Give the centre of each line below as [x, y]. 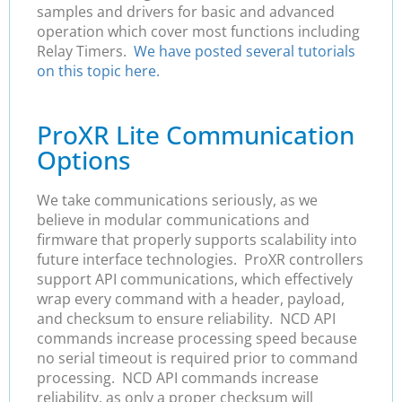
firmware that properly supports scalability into [197, 240]
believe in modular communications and [173, 220]
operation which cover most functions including [198, 31]
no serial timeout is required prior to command [197, 358]
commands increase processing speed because [197, 339]
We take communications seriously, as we [177, 201]
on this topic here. [98, 70]
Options [84, 160]
